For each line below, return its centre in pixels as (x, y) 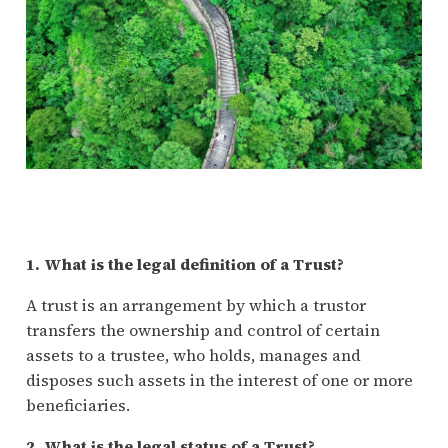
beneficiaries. (77, 404)
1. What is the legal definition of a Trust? (184, 263)
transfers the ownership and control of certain (202, 329)
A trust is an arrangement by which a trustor (195, 304)
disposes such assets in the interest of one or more (219, 379)
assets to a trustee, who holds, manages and (193, 354)
